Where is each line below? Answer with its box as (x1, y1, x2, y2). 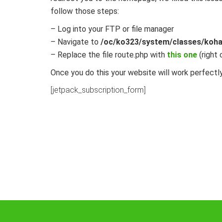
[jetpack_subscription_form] (51, 85, 146, 95)
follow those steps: (51, 6, 119, 16)
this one (167, 50, 197, 59)
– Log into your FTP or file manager (51, 24, 174, 34)
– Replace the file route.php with (51, 50, 167, 59)
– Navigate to (51, 37, 101, 47)
